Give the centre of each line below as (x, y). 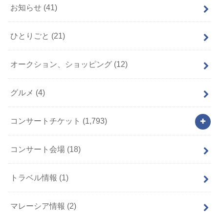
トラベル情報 (35, 178)
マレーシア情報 (39, 206)
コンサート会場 (39, 149)
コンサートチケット (47, 121)
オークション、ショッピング (62, 64)
